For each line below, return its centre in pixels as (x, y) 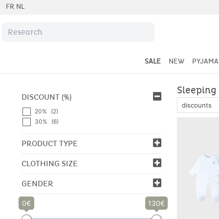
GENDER (37, 184)
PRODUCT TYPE (50, 144)
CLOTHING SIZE (50, 164)
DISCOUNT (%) (46, 97)
